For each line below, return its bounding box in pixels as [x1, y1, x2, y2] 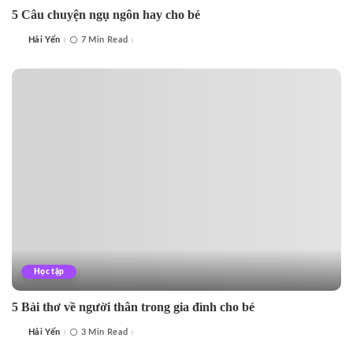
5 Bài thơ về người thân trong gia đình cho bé [12, 299, 255, 314]
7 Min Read [80, 35, 128, 45]
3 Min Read [80, 328, 128, 337]
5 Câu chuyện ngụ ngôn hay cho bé [12, 7, 200, 21]
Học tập [34, 267, 65, 276]
